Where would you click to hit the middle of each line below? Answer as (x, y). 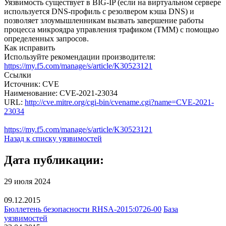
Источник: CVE (32, 84)
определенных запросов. (46, 38)
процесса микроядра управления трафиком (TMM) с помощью (111, 29)
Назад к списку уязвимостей (53, 138)
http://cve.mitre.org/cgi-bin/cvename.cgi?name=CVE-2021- (119, 102)
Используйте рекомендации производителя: (80, 56)
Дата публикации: (54, 160)
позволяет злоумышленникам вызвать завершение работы (104, 20)
